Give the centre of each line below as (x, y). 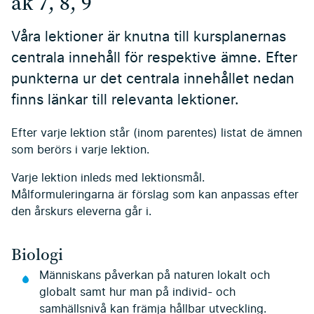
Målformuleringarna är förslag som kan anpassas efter (155, 195)
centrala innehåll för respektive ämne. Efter (154, 59)
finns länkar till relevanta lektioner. (125, 101)
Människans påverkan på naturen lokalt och (155, 275)
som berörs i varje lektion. (80, 150)
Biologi (37, 254)
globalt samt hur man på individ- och (137, 292)
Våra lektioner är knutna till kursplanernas (149, 37)
